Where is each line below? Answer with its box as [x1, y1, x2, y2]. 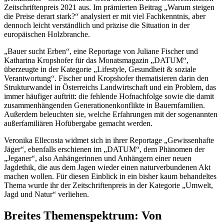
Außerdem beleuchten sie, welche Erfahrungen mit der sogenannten [4, 109, 217, 118]
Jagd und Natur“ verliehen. [4, 189, 89, 198]
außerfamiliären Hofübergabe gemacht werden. [4, 118, 152, 127]
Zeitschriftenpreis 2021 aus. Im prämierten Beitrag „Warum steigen [4, 2, 214, 11]
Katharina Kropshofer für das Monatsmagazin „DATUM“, [4, 55, 188, 64]
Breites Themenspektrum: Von [4, 208, 161, 222]
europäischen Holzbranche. [4, 29, 90, 38]
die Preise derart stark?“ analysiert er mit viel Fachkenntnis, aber [4, 11, 205, 20]
